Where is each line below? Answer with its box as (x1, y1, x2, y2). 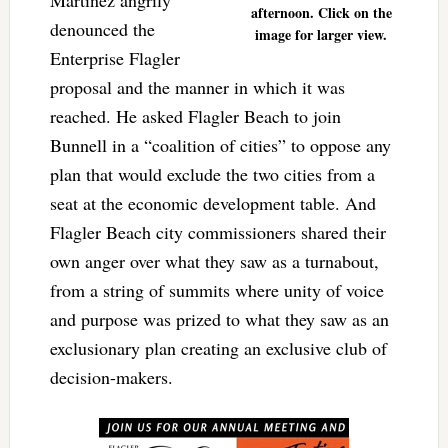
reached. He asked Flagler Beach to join (49, 103, 341, 128)
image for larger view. (255, 23, 388, 45)
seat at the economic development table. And (49, 190, 376, 215)
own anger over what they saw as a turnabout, (49, 248, 379, 273)
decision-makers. (49, 364, 173, 389)
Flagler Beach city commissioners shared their (49, 219, 386, 244)
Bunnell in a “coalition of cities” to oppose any (49, 132, 391, 157)
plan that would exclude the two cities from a (49, 161, 375, 186)
